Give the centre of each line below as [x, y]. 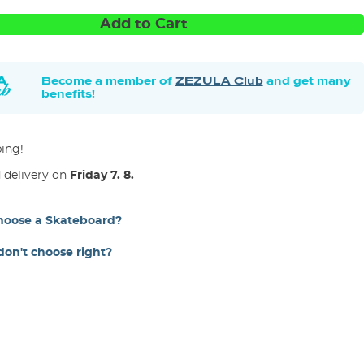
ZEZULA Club [219, 81]
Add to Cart [144, 24]
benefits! [68, 94]
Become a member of [108, 81]
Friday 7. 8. [102, 175]
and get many [306, 81]
